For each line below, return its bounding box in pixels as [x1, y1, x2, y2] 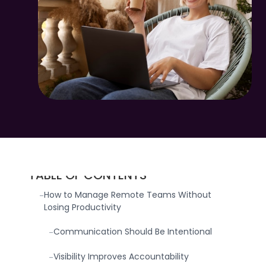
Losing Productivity [44, 201, 121, 213]
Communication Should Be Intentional [53, 226, 212, 237]
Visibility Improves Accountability [53, 251, 189, 262]
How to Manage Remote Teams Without [44, 189, 211, 201]
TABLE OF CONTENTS [28, 167, 147, 183]
